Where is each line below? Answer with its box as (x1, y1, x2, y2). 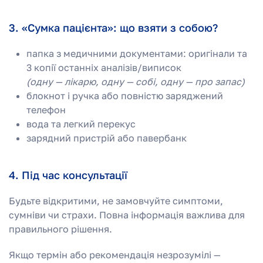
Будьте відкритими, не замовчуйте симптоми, (9, 194, 223, 207)
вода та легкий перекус (26, 117, 136, 130)
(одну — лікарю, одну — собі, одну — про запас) (26, 75, 245, 87)
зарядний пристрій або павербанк (26, 131, 187, 144)
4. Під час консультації (9, 168, 127, 181)
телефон (26, 103, 66, 116)
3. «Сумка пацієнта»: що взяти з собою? (9, 21, 218, 34)
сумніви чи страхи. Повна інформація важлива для (9, 208, 245, 221)
